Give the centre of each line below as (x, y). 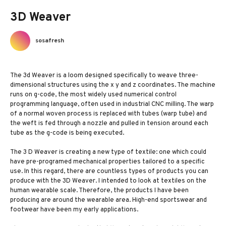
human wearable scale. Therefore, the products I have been (99, 191)
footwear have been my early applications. (74, 210)
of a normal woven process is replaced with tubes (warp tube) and (108, 114)
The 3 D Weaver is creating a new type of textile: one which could (108, 152)
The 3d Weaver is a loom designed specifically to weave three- (104, 76)
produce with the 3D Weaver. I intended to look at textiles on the (108, 181)
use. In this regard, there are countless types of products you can (109, 172)
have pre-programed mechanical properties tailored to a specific (107, 162)
